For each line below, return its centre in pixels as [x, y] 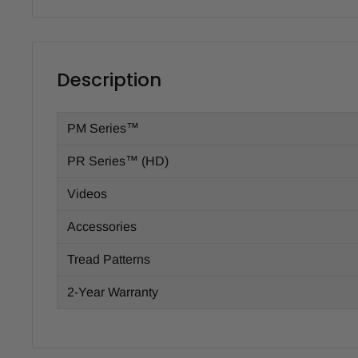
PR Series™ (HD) [118, 161]
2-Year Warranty [113, 292]
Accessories [102, 226]
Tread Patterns [109, 259]
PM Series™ [103, 128]
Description [109, 80]
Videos [87, 193]
